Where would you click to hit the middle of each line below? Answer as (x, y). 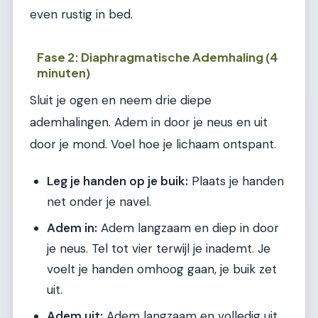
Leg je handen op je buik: (117, 181)
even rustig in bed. (81, 15)
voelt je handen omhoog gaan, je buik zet (162, 269)
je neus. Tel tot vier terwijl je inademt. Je (159, 249)
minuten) (64, 72)
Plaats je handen (236, 181)
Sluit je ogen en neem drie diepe (121, 100)
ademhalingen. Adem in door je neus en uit (149, 122)
